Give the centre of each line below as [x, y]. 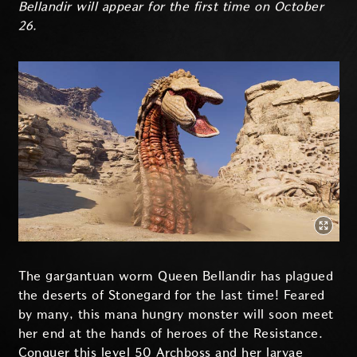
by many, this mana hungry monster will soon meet [176, 315]
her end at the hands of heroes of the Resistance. [171, 334]
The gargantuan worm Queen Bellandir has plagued [176, 277]
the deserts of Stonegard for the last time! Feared [171, 296]
